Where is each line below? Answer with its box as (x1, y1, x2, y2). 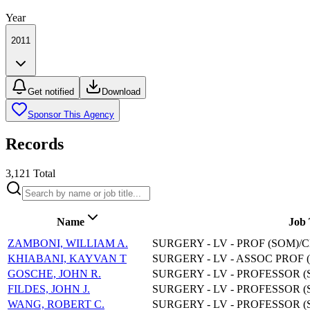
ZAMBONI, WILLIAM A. (8, 237, 128, 250)
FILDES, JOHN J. (8, 283, 90, 295)
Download (102, 86, 140, 97)
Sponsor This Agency (28, 109, 114, 120)
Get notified (28, 86, 74, 97)
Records (6, 135, 64, 154)
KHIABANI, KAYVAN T (8, 253, 127, 265)
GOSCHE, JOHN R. (8, 268, 101, 280)
